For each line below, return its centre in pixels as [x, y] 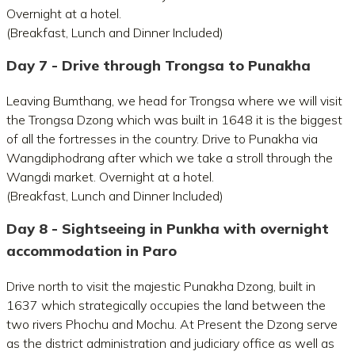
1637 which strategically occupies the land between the [166, 305]
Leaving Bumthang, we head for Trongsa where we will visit [174, 101]
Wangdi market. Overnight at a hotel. [110, 177]
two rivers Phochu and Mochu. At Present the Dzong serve [172, 324]
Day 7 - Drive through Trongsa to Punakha [158, 65]
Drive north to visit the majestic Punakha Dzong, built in [161, 286]
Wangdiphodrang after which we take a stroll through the [170, 158]
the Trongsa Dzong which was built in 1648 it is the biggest [174, 120]
